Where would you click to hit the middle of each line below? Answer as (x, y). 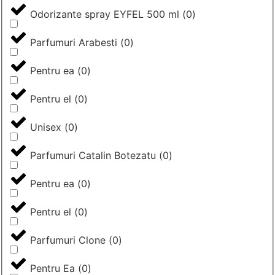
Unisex (46, 127)
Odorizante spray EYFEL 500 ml (105, 14)
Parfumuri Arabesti (74, 42)
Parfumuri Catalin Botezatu (93, 155)
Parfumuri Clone (68, 240)
